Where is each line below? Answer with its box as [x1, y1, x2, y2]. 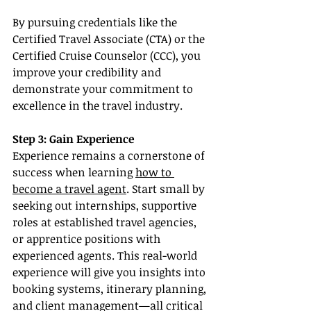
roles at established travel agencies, [12, 215, 199, 230]
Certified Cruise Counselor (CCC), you [12, 48, 203, 64]
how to [135, 165, 174, 180]
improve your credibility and [12, 65, 164, 81]
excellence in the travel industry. [12, 98, 183, 114]
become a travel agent [12, 181, 126, 197]
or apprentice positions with [12, 231, 163, 247]
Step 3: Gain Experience [12, 131, 134, 147]
